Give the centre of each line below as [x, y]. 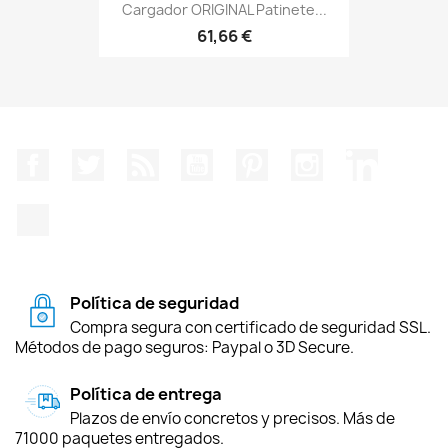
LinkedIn [410, 159]
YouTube [247, 159]
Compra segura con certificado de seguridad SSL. [250, 327]
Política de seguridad [154, 302]
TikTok [73, 213]
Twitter [131, 159]
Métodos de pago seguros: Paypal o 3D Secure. [184, 347]
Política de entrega [146, 393]
